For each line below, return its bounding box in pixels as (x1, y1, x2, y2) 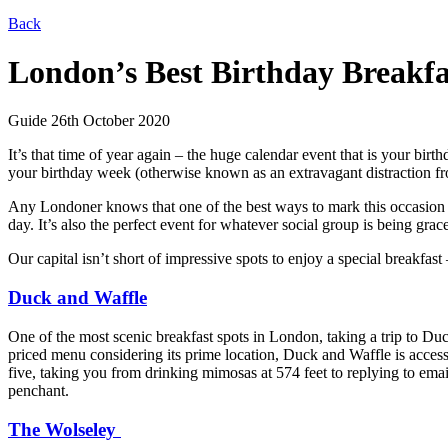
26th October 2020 (51, 112, 170, 130)
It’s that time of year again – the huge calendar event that (8, 146, 367, 164)
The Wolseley (8, 418, 121, 440)
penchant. (8, 381, 69, 399)
